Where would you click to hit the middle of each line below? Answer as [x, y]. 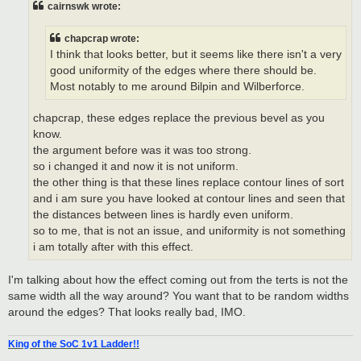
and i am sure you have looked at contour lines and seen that [189, 199]
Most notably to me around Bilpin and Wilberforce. [177, 86]
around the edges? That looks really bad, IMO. [127, 311]
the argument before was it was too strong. [142, 151]
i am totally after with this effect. [113, 247]
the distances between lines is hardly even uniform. [163, 215]
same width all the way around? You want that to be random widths [178, 295]
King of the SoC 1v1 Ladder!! [74, 344]
